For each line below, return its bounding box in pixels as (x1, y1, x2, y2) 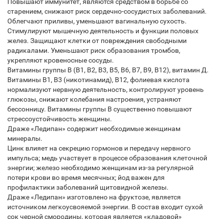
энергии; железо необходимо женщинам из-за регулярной (7, 164, 194, 172)
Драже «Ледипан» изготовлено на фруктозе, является (7, 193, 181, 201)
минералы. (7, 134, 43, 142)
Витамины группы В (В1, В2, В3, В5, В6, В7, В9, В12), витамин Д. (7, 66, 209, 74)
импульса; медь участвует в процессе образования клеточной (7, 154, 207, 162)
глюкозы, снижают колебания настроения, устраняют (7, 95, 181, 103)
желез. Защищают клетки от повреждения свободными (7, 37, 187, 44)
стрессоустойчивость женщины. (7, 115, 112, 123)
